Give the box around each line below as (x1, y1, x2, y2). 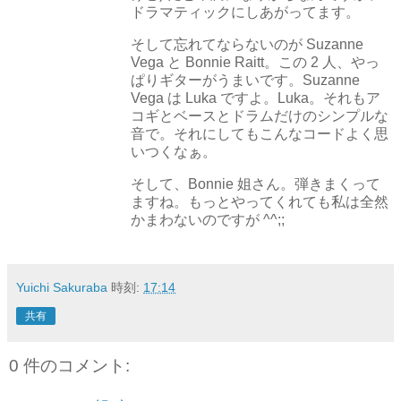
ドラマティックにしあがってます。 (131, 4, 360, 21)
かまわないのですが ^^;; (131, 211, 285, 227)
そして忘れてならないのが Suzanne (131, 37, 363, 53)
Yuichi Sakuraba (16, 279, 107, 294)
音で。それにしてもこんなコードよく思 (131, 126, 388, 142)
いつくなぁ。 (131, 144, 217, 160)
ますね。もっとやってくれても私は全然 (131, 193, 388, 209)
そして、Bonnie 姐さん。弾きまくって (131, 175, 380, 192)
